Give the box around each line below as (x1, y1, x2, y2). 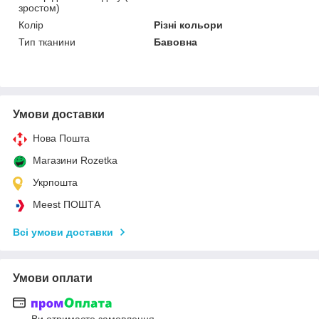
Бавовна (154, 36, 198, 48)
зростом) (19, 1, 60, 14)
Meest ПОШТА (33, 198, 100, 210)
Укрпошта (33, 176, 78, 188)
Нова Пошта (33, 132, 90, 144)
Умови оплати (13, 271, 93, 284)
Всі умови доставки (13, 226, 113, 238)
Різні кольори (154, 19, 224, 31)
